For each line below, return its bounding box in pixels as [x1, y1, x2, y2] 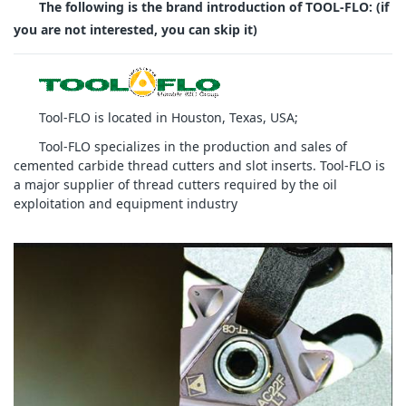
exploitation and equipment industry [14, 195, 237, 213]
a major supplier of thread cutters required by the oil [14, 176, 337, 194]
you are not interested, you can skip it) [14, 21, 257, 39]
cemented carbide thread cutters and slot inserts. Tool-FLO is [14, 157, 385, 175]
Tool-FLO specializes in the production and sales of [39, 138, 347, 156]
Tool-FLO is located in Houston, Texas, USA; [39, 109, 298, 127]
